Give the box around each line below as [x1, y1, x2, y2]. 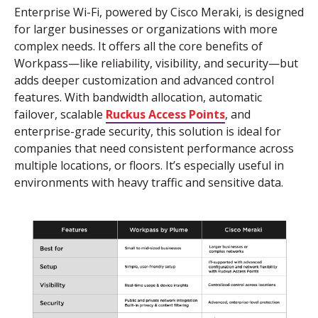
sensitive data [205, 175, 281, 190]
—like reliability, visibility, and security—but [68, 55, 298, 71]
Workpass [14, 55, 68, 71]
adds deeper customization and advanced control [14, 72, 274, 88]
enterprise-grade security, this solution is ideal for [14, 124, 281, 139]
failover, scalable [14, 106, 106, 122]
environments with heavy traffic [14, 175, 182, 190]
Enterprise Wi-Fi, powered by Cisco [14, 4, 201, 20]
